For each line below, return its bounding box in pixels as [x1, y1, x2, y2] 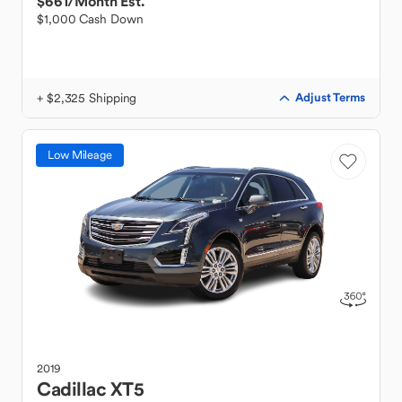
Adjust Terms [295, 90, 365, 105]
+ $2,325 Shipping [37, 90, 137, 106]
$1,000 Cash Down [37, 11, 144, 27]
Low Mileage [48, 147, 112, 162]
